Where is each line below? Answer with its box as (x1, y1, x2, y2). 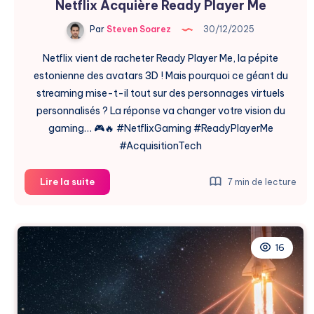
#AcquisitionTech (119, 139, 202, 152)
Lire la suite (40, 175, 95, 187)
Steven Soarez (104, 24, 171, 35)
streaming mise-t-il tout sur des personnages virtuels (36, 86, 285, 100)
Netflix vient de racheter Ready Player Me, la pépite (43, 51, 278, 64)
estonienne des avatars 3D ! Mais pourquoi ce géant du (33, 69, 288, 82)
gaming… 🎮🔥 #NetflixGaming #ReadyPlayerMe (48, 121, 273, 135)
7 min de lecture (226, 176, 296, 187)
